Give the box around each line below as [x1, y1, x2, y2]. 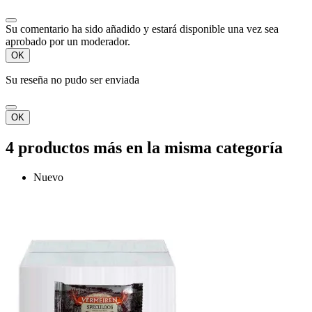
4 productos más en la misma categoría [6, 138, 283, 157]
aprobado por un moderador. [6, 35, 130, 47]
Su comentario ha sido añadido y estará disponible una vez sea [6, 22, 279, 35]
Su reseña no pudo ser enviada [6, 73, 139, 86]
